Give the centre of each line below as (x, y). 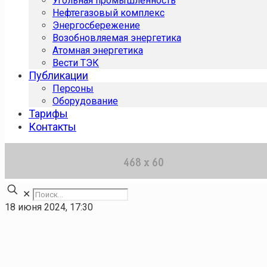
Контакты (52, 127)
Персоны (73, 89)
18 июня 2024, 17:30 (49, 207)
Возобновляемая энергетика (117, 38)
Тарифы (48, 114)
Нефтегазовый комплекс (108, 13)
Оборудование (85, 101)
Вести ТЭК (76, 63)
